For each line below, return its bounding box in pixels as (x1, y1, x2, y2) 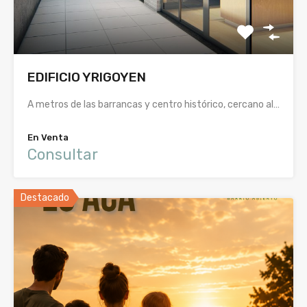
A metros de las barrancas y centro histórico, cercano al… (27, 99, 280, 111)
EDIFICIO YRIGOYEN (27, 69, 146, 86)
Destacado (21, 192, 69, 204)
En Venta (27, 132, 69, 143)
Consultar (27, 145, 98, 164)
